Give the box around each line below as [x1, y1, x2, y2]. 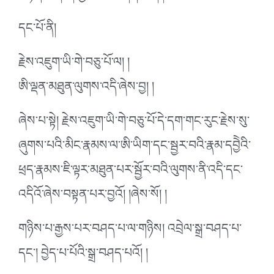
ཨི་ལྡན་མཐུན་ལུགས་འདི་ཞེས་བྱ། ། [18, 72, 154, 107]
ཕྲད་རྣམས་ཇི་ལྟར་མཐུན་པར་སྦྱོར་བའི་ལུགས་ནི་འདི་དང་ [18, 155, 243, 190]
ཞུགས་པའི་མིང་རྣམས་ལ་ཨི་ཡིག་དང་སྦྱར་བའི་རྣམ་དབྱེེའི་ [18, 131, 251, 166]
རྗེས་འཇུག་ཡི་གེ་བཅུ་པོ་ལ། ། [18, 48, 130, 83]
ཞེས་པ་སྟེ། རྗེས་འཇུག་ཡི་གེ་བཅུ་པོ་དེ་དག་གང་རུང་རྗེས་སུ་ [18, 106, 250, 141]
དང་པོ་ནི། [18, 13, 56, 48]
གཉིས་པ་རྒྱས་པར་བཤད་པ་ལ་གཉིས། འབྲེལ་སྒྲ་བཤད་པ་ [18, 214, 242, 249]
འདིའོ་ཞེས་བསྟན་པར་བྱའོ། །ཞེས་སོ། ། [18, 180, 167, 215]
